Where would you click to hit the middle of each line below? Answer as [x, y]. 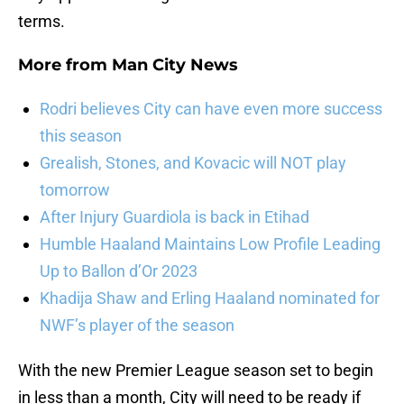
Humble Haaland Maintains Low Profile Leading [210, 244]
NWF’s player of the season [137, 326]
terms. [41, 22]
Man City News [175, 65]
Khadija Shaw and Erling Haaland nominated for [210, 298]
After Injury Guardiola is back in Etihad [174, 217]
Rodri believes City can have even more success [211, 109]
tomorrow [75, 190]
